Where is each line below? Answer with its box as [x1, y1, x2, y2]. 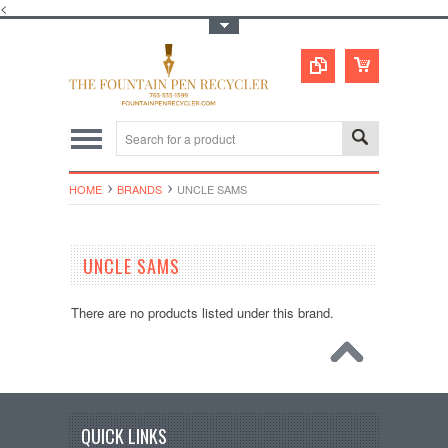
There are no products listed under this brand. [70, 302, 334, 322]
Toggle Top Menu [74, 17, 174, 36]
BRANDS [117, 180, 162, 197]
